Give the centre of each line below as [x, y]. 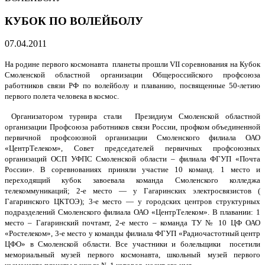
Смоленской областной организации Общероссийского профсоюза [132, 75]
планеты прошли [141, 64]
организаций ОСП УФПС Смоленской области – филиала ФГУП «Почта [132, 159]
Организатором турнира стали [67, 117]
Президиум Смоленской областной [198, 117]
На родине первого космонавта [56, 64]
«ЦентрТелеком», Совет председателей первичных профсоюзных [132, 148]
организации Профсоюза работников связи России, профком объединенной [132, 127]
